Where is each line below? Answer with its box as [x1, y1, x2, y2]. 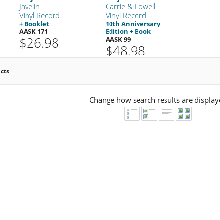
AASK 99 [105, 34, 131, 44]
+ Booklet [19, 19, 50, 28]
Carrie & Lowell [105, 1, 155, 11]
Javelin [19, 1, 40, 11]
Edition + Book [105, 27, 151, 36]
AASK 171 [19, 27, 48, 36]
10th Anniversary [105, 19, 160, 28]
